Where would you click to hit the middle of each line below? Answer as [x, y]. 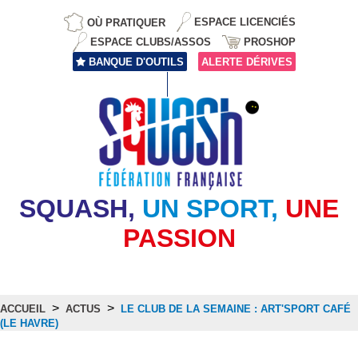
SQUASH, [77, 208]
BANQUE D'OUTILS [136, 62]
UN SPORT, [210, 208]
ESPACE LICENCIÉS [245, 22]
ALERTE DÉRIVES [247, 62]
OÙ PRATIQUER [127, 22]
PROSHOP [269, 42]
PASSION [179, 238]
